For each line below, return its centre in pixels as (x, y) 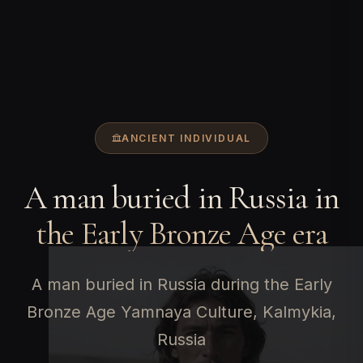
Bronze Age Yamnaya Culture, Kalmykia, (181, 312)
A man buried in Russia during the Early (181, 284)
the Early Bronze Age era (181, 233)
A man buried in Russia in (181, 197)
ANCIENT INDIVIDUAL (186, 138)
